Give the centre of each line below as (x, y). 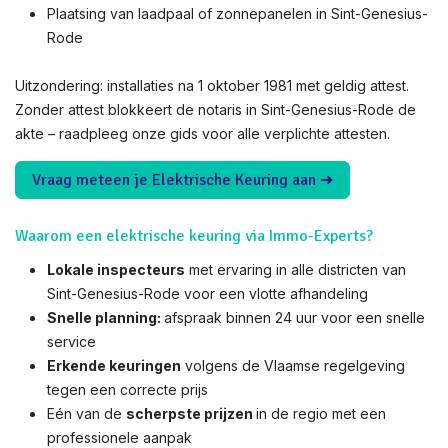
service (71, 341)
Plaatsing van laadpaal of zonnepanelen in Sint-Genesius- (237, 13)
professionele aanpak (119, 437)
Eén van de (86, 413)
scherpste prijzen (191, 413)
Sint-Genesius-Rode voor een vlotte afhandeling (207, 293)
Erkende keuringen (114, 365)
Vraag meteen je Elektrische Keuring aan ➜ (182, 180)
